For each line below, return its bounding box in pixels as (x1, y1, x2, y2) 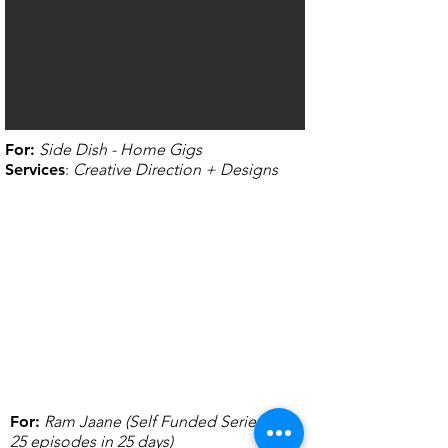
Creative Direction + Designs (73, 160, 278, 179)
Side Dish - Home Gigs (39, 140, 202, 159)
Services (5, 160, 65, 179)
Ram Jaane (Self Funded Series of (44, 412, 282, 431)
